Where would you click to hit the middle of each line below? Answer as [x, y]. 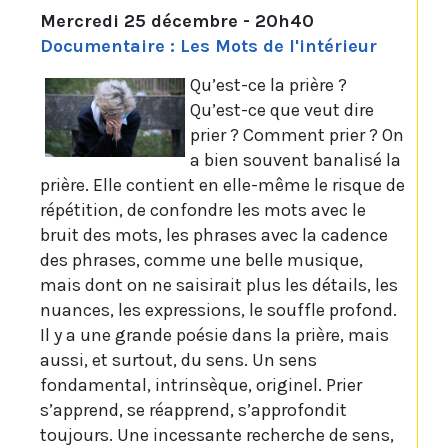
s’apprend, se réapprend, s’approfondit [193, 410]
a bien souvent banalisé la [295, 160]
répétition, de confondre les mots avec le [203, 210]
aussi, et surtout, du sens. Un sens [178, 360]
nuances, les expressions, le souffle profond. [218, 310]
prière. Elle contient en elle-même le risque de [222, 185]
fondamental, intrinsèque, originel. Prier [201, 385]
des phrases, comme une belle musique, [201, 260]
